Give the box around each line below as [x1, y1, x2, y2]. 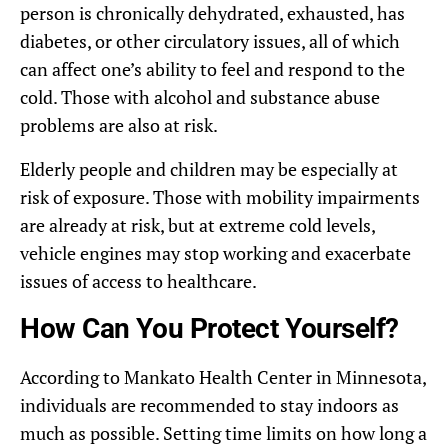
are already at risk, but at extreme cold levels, [20, 212, 375, 237]
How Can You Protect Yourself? [20, 311, 400, 345]
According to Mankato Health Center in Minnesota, [20, 364, 426, 389]
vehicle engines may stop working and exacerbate [20, 240, 411, 265]
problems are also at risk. [20, 112, 218, 137]
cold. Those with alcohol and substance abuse [20, 84, 380, 109]
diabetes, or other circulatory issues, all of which [20, 28, 400, 53]
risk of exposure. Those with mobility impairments [20, 184, 420, 209]
